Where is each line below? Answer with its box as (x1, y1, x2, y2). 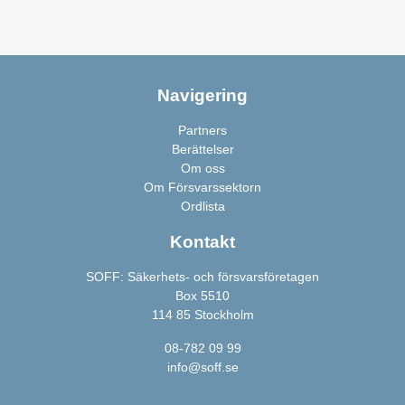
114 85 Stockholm (151, 307, 254, 322)
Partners (178, 123, 227, 137)
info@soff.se (166, 360, 239, 374)
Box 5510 (175, 288, 230, 303)
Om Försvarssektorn (144, 180, 261, 194)
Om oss (180, 161, 225, 175)
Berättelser (171, 142, 234, 156)
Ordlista (180, 199, 225, 213)
